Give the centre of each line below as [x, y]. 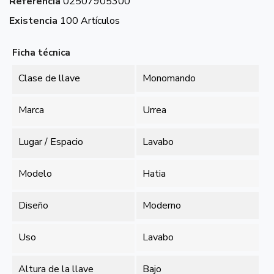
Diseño [33, 206]
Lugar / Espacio [51, 142]
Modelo [35, 174]
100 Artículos [90, 21]
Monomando [169, 78]
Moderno [162, 206]
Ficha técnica [41, 53]
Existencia [33, 21]
